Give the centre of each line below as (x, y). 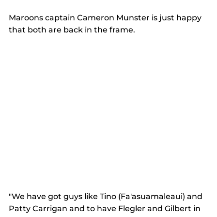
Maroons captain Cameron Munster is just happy (106, 17)
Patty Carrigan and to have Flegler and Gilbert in (106, 208)
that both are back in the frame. (74, 30)
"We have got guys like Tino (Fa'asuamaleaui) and (107, 196)
